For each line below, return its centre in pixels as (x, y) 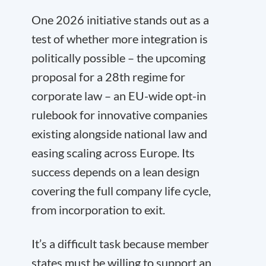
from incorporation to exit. (98, 210)
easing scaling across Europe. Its (113, 153)
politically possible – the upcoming (118, 58)
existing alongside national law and (119, 134)
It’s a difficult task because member (120, 243)
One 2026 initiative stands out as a (120, 20)
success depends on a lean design (115, 172)
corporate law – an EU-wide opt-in (119, 96)
